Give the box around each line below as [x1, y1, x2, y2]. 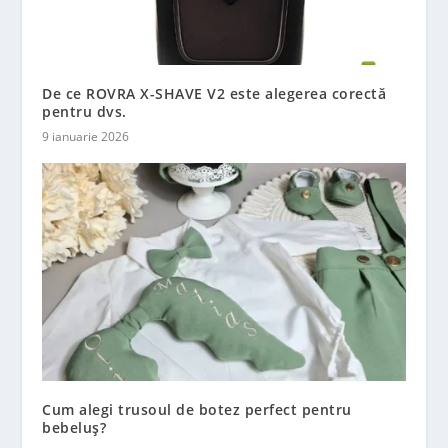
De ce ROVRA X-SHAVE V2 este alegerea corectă [42, 84, 387, 104]
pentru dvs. [42, 102, 127, 122]
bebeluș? [42, 417, 107, 437]
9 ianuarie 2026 [42, 128, 130, 146]
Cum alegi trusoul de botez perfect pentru [42, 399, 352, 419]
